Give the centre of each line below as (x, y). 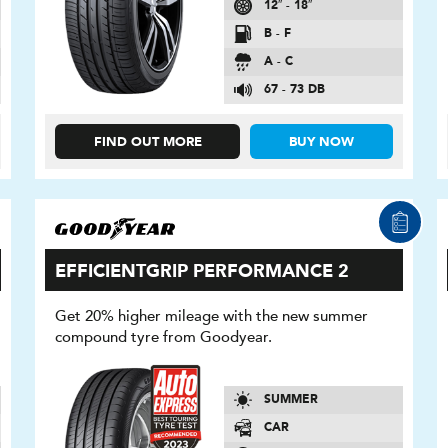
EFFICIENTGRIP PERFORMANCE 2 (202, 271)
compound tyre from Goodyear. (164, 336)
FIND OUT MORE (147, 142)
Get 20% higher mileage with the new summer (212, 315)
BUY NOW (322, 142)
